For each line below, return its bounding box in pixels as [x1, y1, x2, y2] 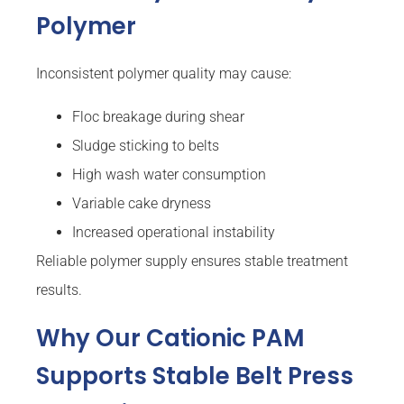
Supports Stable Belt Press [36, 360, 353, 393]
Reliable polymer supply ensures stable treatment [36, 252, 348, 271]
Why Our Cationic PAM [36, 322, 305, 355]
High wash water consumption [72, 166, 266, 184]
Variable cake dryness [72, 195, 211, 213]
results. [36, 281, 82, 299]
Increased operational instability [72, 224, 275, 242]
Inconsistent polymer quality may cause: [36, 65, 291, 83]
